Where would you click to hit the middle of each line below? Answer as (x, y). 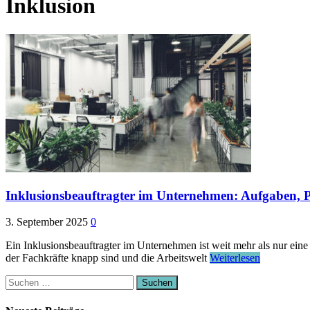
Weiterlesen (235, 258)
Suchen (21, 281)
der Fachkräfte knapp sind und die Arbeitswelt (108, 258)
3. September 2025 (47, 222)
